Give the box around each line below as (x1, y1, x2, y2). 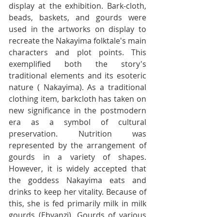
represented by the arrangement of (9, 140, 146, 151)
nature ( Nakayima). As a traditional (9, 82, 146, 93)
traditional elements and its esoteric (9, 70, 146, 81)
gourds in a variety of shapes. (9, 152, 146, 162)
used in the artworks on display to (9, 24, 146, 34)
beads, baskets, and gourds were (9, 12, 146, 23)
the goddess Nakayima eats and (9, 175, 146, 186)
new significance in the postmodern (9, 105, 146, 116)
